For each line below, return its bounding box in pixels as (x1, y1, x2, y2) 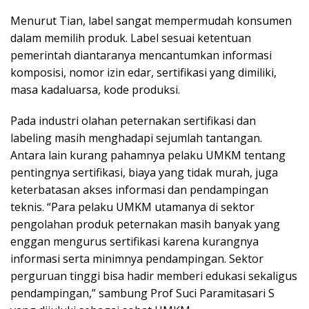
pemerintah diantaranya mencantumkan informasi (10, 47, 272, 63)
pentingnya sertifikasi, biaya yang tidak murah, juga (10, 164, 278, 180)
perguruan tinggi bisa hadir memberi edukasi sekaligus (10, 268, 297, 283)
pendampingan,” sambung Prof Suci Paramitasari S (10, 285, 275, 301)
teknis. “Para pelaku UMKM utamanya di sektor (10, 199, 255, 215)
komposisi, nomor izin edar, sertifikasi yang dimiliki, (10, 64, 277, 80)
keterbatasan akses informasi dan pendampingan (10, 181, 268, 197)
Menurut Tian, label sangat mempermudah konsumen (10, 12, 292, 28)
